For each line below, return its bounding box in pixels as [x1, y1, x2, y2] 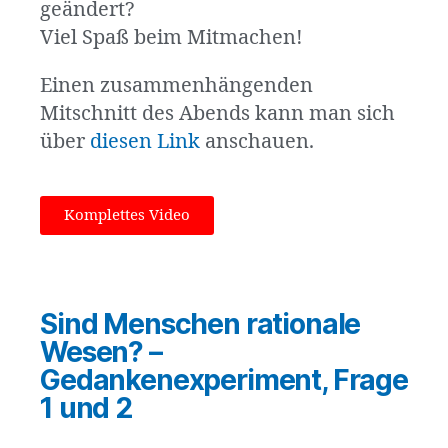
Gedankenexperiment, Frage [40, 363, 408, 398]
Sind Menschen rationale [40, 307, 361, 342]
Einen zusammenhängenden [40, 73, 313, 99]
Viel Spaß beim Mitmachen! [40, 25, 303, 51]
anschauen [200, 129, 309, 155]
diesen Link [90, 129, 200, 155]
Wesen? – [40, 335, 162, 370]
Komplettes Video [64, 206, 190, 226]
